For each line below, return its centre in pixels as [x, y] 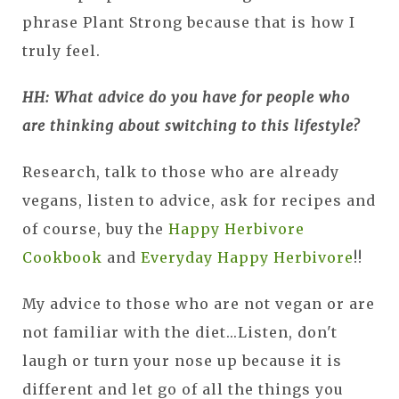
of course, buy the [95, 228]
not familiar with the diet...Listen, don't [180, 332]
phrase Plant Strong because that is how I [189, 22]
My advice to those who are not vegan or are [199, 303]
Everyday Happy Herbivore [247, 257]
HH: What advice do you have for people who [186, 97]
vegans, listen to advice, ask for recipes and [199, 200]
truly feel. [61, 50]
